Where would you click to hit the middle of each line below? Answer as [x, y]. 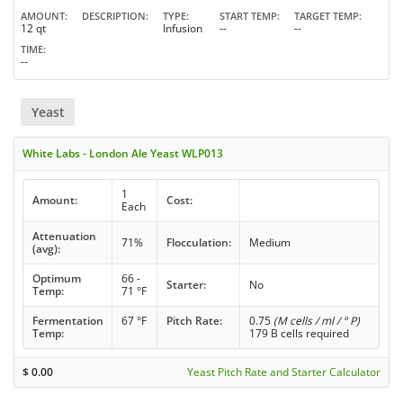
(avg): [46, 248]
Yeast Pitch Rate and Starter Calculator [283, 372]
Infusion [183, 29]
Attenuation [64, 236]
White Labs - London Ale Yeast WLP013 [123, 153]
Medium [269, 242]
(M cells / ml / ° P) [316, 320]
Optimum [56, 278]
